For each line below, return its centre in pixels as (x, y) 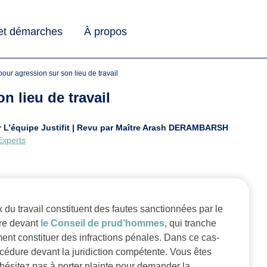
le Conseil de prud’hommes (103, 223)
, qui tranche (190, 223)
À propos (105, 31)
